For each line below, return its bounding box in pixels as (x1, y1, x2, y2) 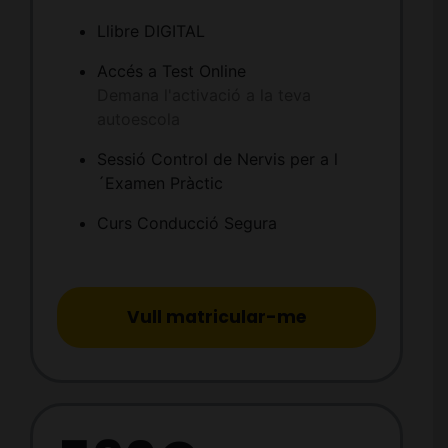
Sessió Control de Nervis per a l (96, 149, 338, 170)
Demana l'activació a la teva (96, 85, 311, 106)
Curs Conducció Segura (96, 213, 277, 234)
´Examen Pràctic (96, 173, 223, 194)
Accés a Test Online (96, 61, 246, 82)
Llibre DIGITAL (96, 21, 205, 42)
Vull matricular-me (127, 305, 306, 330)
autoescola (96, 109, 180, 130)
